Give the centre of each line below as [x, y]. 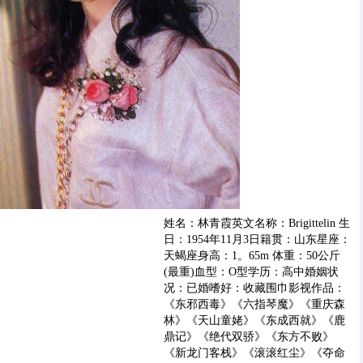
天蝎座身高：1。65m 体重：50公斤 [252, 256]
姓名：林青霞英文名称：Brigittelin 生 [257, 223]
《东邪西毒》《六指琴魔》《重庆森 [254, 304]
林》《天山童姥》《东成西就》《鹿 [254, 320]
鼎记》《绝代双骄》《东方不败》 [249, 337]
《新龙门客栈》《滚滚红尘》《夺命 [254, 353]
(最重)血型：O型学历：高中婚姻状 [251, 272]
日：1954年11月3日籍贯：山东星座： [257, 239]
